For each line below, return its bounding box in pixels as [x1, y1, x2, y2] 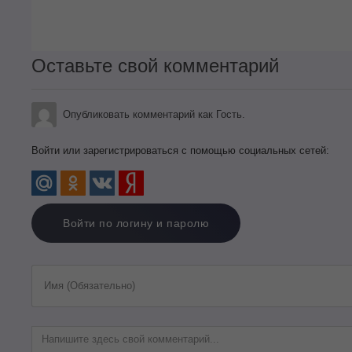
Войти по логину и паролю [63, 216, 209, 229]
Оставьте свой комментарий [31, 54, 279, 76]
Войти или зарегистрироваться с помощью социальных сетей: [31, 144, 329, 156]
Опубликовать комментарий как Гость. [63, 108, 245, 120]
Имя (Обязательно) [44, 279, 135, 291]
